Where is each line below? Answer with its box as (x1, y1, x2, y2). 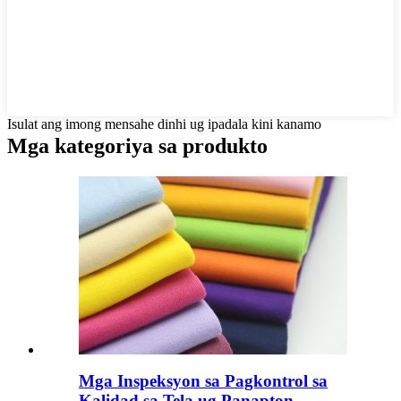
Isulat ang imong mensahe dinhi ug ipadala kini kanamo (7, 116, 321, 132)
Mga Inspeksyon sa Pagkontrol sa (79, 371, 328, 390)
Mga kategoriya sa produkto (7, 134, 268, 158)
